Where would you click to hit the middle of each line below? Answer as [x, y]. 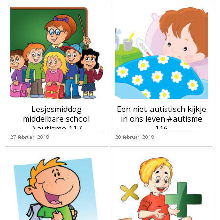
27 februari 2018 [30, 137]
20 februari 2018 [135, 137]
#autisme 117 [56, 129]
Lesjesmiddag [56, 109]
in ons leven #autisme [161, 119]
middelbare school [56, 119]
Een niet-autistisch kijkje [161, 109]
